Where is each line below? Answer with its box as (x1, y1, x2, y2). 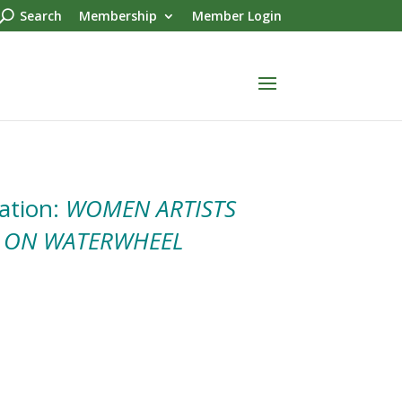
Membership (78, 6, 157, 24)
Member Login (191, 6, 282, 24)
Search (19, 6, 62, 24)
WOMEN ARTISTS (65, 191, 236, 224)
